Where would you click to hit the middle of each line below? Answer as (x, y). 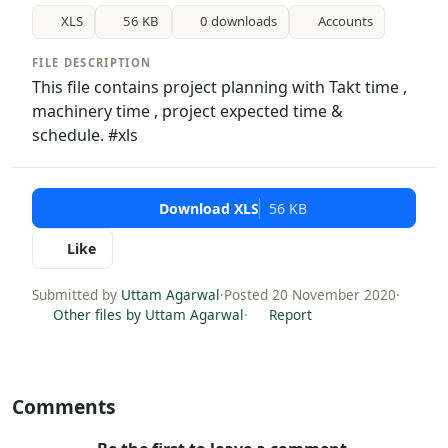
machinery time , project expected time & (187, 110)
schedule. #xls (85, 134)
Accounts (345, 21)
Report (288, 314)
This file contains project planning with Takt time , (219, 86)
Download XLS (208, 208)
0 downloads (239, 21)
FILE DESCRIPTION (92, 62)
